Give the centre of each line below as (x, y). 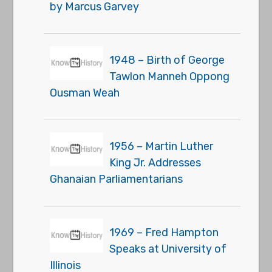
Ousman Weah (85, 93)
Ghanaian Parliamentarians (117, 179)
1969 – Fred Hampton (164, 233)
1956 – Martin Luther (161, 147)
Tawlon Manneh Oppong (170, 77)
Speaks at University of (168, 249)
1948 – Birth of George (167, 60)
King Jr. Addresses (155, 163)
